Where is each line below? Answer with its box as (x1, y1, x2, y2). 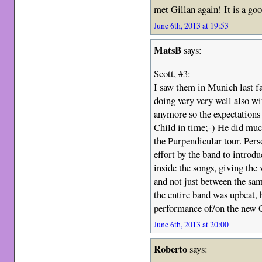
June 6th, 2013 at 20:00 (154, 219, 229, 230)
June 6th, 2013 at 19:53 (154, 19, 229, 31)
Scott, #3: (154, 67, 191, 81)
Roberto (154, 242, 188, 257)
